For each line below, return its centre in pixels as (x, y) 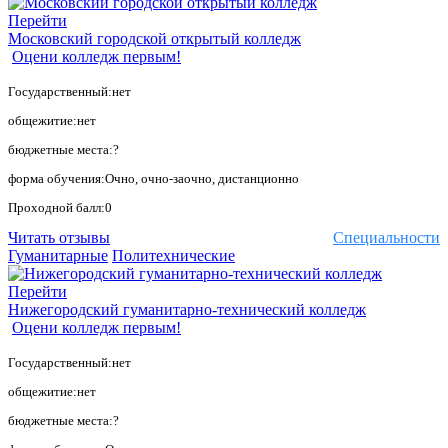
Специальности (386, 238)
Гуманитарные (58, 256)
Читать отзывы (59, 238)
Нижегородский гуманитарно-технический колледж (187, 310)
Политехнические (173, 256)
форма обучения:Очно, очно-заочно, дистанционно (153, 179)
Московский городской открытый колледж (154, 39)
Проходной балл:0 (60, 208)
